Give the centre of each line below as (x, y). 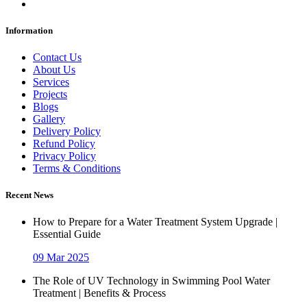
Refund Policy (64, 144)
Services (51, 82)
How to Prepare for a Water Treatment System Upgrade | (155, 222)
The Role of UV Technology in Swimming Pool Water (151, 281)
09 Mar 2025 (61, 258)
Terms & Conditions (77, 169)
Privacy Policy (64, 156)
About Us (54, 70)
